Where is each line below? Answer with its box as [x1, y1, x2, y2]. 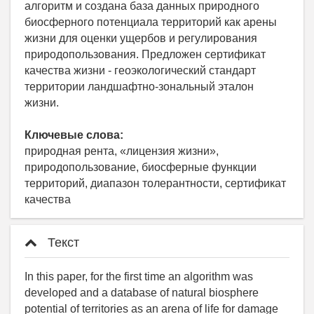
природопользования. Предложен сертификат [25, 48, 266, 60]
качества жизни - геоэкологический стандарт [25, 64, 256, 76]
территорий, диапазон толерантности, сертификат [25, 177, 286, 189]
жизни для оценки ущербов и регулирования [25, 32, 257, 44]
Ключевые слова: [25, 128, 123, 141]
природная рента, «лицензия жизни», [25, 144, 219, 157]
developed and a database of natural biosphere [25, 286, 259, 299]
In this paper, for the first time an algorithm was [25, 270, 253, 282]
